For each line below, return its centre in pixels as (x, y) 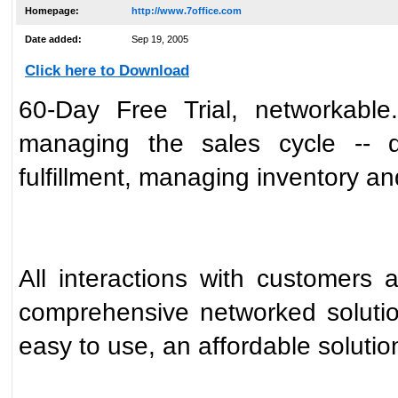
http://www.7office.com (187, 11)
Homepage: (52, 11)
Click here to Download (107, 71)
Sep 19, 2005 (160, 39)
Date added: (53, 39)
